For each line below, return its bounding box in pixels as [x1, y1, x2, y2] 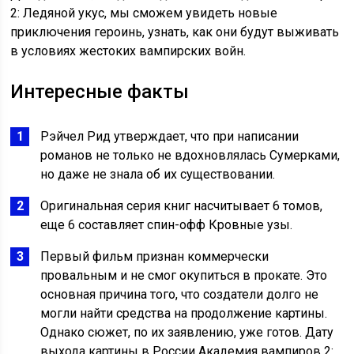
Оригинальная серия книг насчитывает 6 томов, [40, 198, 323, 214]
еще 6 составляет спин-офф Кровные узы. [40, 217, 293, 233]
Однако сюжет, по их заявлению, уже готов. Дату [40, 325, 334, 341]
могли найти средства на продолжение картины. [40, 306, 328, 322]
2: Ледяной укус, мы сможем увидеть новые [10, 6, 278, 21]
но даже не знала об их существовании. [40, 167, 276, 183]
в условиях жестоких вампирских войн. [10, 43, 247, 59]
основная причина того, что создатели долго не [40, 287, 319, 303]
